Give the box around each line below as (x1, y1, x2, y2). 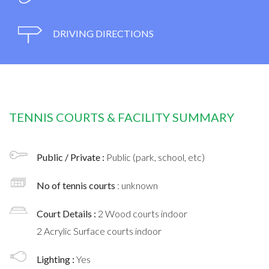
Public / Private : (37, 151, 106, 163)
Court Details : (37, 207, 98, 219)
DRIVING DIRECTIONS (51, 27, 154, 39)
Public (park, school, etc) (106, 151, 205, 163)
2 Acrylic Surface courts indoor (37, 225, 162, 237)
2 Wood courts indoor (98, 207, 187, 219)
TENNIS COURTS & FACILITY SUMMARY (9, 109, 234, 124)
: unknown (117, 179, 158, 191)
